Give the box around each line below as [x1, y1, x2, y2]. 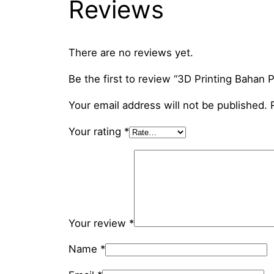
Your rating [68, 125, 124, 138]
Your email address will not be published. [68, 98, 267, 111]
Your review [68, 217, 129, 229]
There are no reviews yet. [68, 46, 193, 59]
